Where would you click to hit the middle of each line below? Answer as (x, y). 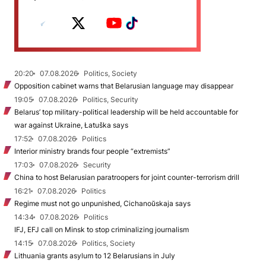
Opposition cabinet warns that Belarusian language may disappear (124, 86)
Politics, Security (110, 99)
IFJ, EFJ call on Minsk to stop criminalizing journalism (102, 229)
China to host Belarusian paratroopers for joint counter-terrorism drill (127, 177)
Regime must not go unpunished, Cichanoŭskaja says (102, 203)
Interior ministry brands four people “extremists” (92, 151)
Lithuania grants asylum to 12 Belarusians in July (95, 256)
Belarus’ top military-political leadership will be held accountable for (126, 112)
